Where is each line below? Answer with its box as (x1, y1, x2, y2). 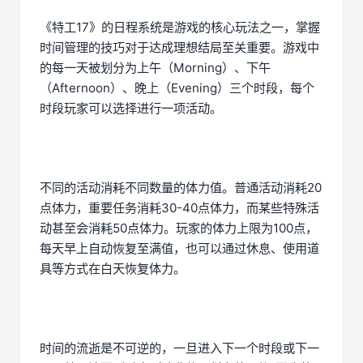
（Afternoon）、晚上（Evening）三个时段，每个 (40, 80, 314, 96)
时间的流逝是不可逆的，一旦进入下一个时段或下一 (40, 340, 319, 357)
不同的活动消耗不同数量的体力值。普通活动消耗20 (40, 180, 322, 196)
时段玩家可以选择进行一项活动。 (40, 100, 222, 117)
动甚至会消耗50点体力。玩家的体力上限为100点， (40, 220, 318, 237)
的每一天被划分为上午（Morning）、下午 (40, 60, 271, 76)
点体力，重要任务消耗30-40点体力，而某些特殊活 (40, 200, 319, 216)
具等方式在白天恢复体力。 (40, 261, 186, 277)
